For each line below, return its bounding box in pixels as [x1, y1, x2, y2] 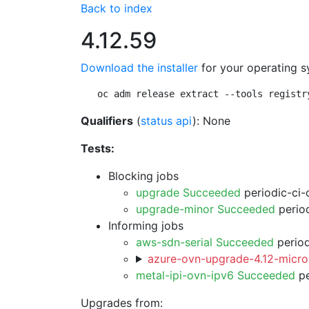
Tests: [81, 141, 114, 155]
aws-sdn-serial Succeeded [136, 235, 274, 249]
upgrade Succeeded [136, 186, 241, 199]
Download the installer [81, 61, 198, 74]
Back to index [81, 1, 152, 15]
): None [192, 114, 230, 128]
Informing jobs [108, 219, 183, 232]
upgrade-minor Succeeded [136, 202, 275, 216]
